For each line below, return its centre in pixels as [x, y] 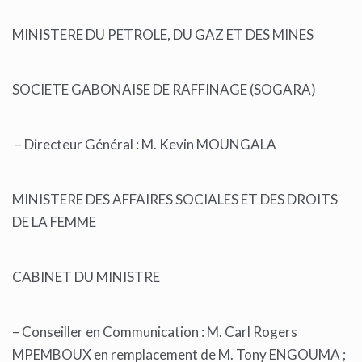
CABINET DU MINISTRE [87, 277]
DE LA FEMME [55, 222]
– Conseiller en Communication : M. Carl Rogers [155, 332]
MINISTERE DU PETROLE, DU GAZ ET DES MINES [164, 35]
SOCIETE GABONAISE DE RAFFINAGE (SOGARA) [164, 90]
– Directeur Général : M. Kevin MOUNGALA [145, 145]
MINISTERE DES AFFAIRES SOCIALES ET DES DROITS [175, 200]
